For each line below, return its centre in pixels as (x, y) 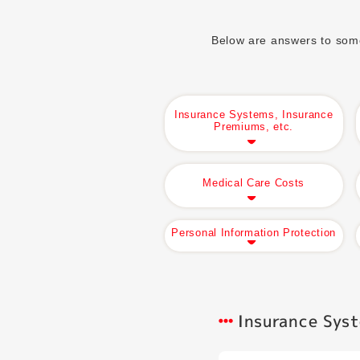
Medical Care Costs (254, 182)
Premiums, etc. (254, 126)
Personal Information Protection (254, 233)
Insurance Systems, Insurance (254, 114)
